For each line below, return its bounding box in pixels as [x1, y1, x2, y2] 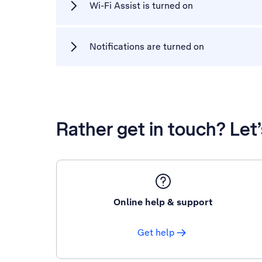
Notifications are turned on [89, 40, 204, 53]
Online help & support [113, 196, 213, 208]
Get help [137, 226, 175, 239]
